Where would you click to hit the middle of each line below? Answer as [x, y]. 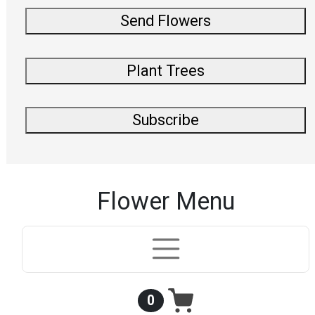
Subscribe [166, 120]
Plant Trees [166, 70]
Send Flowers [166, 21]
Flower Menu [166, 201]
